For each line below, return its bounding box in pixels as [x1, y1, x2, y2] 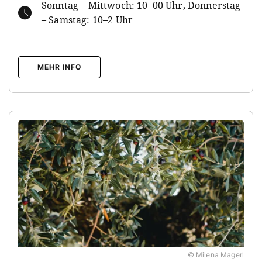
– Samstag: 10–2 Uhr [42, 13, 133, 26]
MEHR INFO [37, 62, 81, 71]
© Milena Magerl [187, 250, 244, 259]
